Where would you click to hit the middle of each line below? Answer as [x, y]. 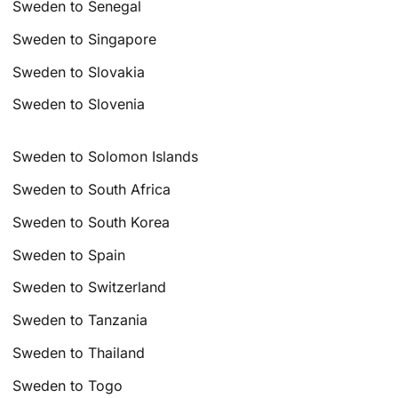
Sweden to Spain [69, 255]
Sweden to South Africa [92, 189]
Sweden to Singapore [85, 39]
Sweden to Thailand [79, 352]
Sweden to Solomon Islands [106, 157]
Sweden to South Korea [92, 222]
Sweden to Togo [68, 385]
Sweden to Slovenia [79, 104]
